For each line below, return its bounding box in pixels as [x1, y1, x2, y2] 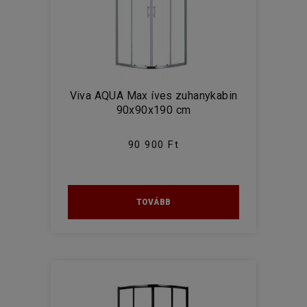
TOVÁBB [136, 197, 171, 207]
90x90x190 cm [116, 103, 191, 116]
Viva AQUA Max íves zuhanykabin [69, 89, 238, 102]
